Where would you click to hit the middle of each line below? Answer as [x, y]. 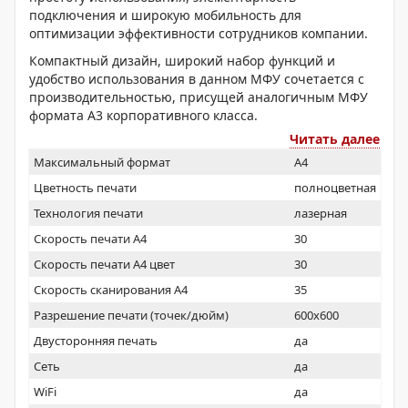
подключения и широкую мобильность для [165, 15]
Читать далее [335, 139]
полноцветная [335, 188]
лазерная [321, 213]
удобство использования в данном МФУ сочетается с [197, 79]
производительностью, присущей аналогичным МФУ [199, 97]
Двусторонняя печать [96, 341]
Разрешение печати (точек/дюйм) [131, 315]
